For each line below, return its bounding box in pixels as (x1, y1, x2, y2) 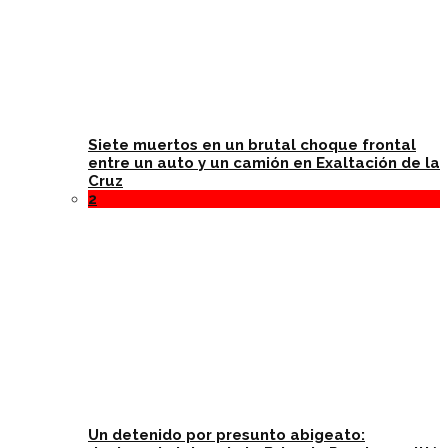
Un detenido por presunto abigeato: (88, 426, 365, 445)
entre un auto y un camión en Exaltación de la (88, 154, 440, 173)
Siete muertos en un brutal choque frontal (88, 136, 416, 155)
